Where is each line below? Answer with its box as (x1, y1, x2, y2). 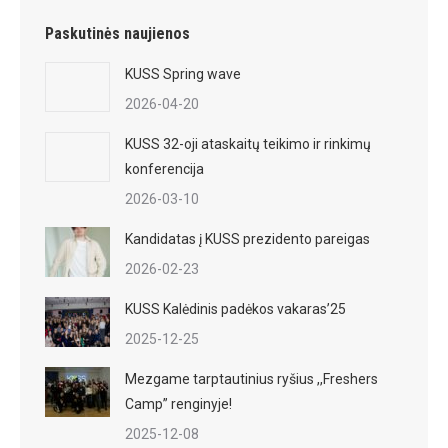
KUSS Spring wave (125, 66, 241, 82)
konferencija (125, 161, 204, 177)
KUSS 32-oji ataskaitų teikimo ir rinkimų (125, 136, 371, 152)
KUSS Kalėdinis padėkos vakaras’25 (125, 301, 346, 317)
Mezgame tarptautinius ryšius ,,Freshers (125, 371, 378, 387)
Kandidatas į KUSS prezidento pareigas (125, 231, 370, 247)
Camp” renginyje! (125, 396, 232, 412)
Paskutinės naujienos (45, 24, 190, 43)
